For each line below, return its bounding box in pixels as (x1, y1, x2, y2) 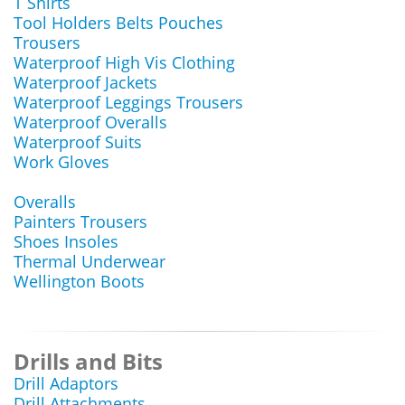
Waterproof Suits (14, 131, 142, 153)
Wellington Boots (14, 270, 145, 292)
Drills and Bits (14, 346, 163, 376)
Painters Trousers (14, 211, 147, 232)
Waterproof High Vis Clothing (14, 52, 235, 73)
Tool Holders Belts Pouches (14, 12, 223, 33)
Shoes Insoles (14, 231, 118, 252)
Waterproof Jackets (14, 71, 157, 93)
